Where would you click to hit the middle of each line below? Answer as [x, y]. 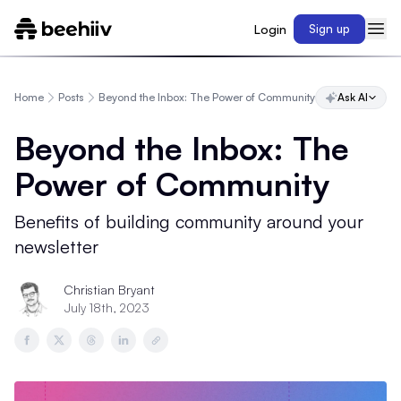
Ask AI [353, 97]
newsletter [56, 247]
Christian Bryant [110, 290]
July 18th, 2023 [107, 307]
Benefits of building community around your [189, 222]
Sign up [329, 28]
